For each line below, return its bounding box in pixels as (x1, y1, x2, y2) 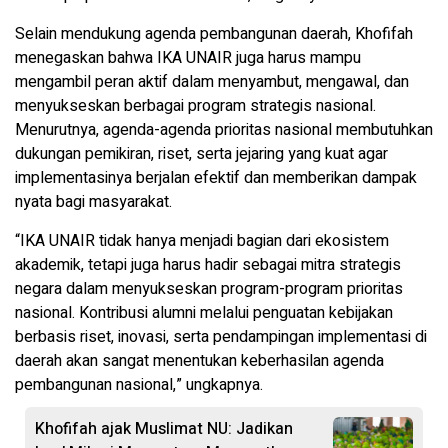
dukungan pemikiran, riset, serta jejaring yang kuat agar (15, 141, 388, 166)
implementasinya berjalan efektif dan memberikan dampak (15, 165, 417, 190)
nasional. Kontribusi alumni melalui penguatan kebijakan (15, 300, 393, 325)
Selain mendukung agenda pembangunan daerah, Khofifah (15, 21, 413, 46)
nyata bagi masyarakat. (15, 189, 172, 214)
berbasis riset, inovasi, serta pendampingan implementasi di (15, 324, 427, 349)
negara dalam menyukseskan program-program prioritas (15, 276, 403, 301)
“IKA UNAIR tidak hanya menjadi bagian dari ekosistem (15, 228, 389, 253)
